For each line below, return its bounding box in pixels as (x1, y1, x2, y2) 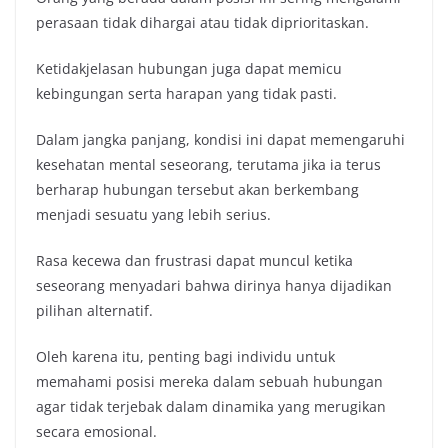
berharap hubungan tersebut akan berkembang (36, 179, 359, 199)
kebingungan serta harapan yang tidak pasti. (36, 83, 337, 103)
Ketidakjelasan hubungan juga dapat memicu (36, 58, 342, 78)
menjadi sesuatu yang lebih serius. (36, 204, 271, 224)
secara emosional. (36, 421, 157, 441)
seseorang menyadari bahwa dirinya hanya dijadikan (36, 275, 392, 295)
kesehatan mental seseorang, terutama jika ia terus (36, 154, 381, 174)
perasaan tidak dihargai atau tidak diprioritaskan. (36, 12, 369, 32)
